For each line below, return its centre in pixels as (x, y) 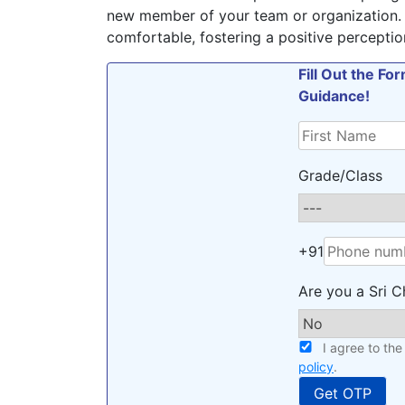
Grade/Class (340, 175)
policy (316, 367)
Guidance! (334, 96)
